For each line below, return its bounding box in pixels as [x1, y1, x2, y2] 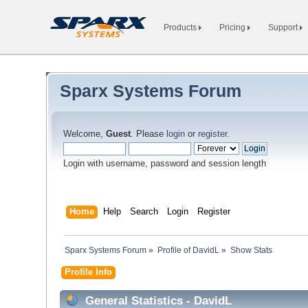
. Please [131, 129, 167, 139]
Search [130, 206, 159, 217]
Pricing [219, 23, 247, 32]
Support [268, 23, 300, 32]
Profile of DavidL [157, 245, 220, 256]
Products [164, 23, 199, 32]
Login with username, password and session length [63, 159, 267, 168]
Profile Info [65, 267, 113, 277]
